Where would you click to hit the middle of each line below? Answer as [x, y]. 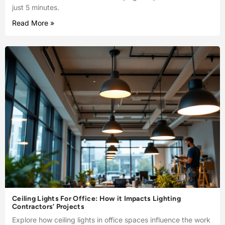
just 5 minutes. [36, 7]
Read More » [33, 23]
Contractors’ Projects [48, 207]
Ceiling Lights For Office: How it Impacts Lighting [96, 199]
